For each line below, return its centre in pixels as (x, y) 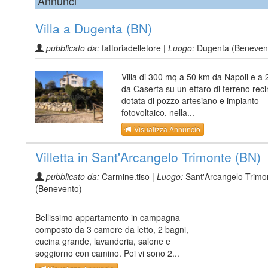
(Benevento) (59, 188)
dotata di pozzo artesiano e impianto (190, 101)
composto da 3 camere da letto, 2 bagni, (112, 229)
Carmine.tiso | (128, 176)
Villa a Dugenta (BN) (94, 28)
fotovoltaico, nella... (158, 113)
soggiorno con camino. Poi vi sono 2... (107, 253)
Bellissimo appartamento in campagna (108, 217)
